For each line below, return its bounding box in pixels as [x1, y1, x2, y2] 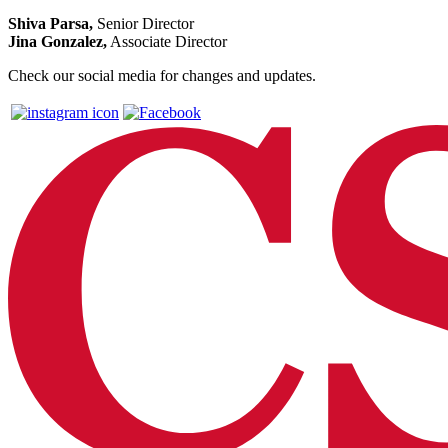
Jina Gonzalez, [8, 32, 107, 50]
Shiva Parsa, [8, 14, 93, 32]
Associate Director [107, 32, 227, 50]
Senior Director [93, 14, 194, 32]
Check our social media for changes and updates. [8, 66, 316, 84]
